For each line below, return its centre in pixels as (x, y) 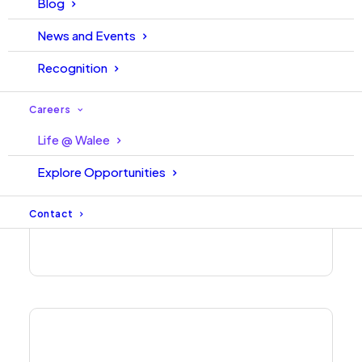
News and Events (86, 35)
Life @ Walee (74, 139)
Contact (51, 214)
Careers (50, 109)
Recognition (72, 67)
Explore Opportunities (101, 172)
